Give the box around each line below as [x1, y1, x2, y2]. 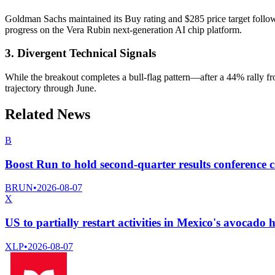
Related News [5, 106, 90, 123]
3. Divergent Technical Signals [5, 47, 156, 60]
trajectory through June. [5, 83, 96, 94]
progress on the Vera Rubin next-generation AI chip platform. [5, 24, 242, 35]
